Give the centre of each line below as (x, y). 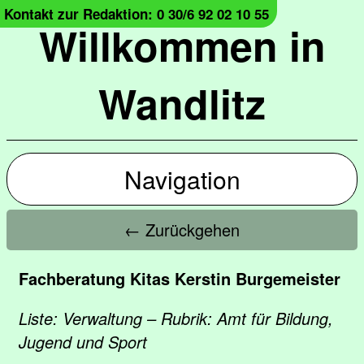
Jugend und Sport (83, 342)
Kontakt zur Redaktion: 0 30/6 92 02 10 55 (136, 14)
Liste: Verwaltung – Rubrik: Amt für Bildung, (176, 318)
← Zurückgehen (182, 230)
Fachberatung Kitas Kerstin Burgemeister (180, 278)
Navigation (182, 179)
